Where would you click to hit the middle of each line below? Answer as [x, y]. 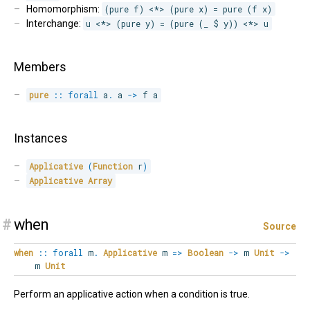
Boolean [206, 253]
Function [113, 166]
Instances [41, 139]
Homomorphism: [64, 9]
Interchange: [54, 24]
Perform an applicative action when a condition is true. [132, 294]
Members [40, 67]
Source [280, 227]
